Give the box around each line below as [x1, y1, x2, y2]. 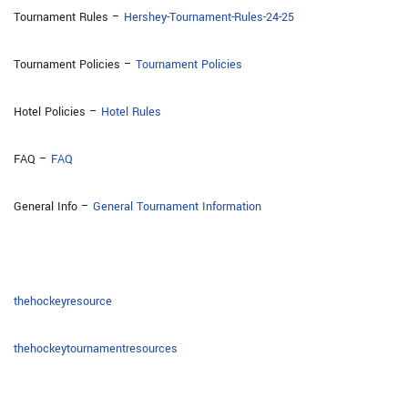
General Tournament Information [93, 199, 261, 215]
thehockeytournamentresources [14, 341, 178, 357]
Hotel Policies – [14, 104, 101, 120]
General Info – [14, 199, 93, 215]
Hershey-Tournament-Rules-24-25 [124, 9, 294, 25]
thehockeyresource [14, 293, 112, 310]
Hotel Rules [101, 104, 161, 120]
